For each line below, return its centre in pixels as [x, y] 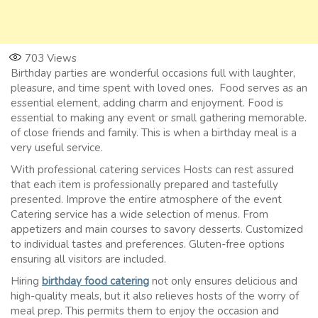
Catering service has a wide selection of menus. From [139, 214]
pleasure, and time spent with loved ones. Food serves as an [159, 88]
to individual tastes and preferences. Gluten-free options [148, 244]
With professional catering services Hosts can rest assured [152, 169]
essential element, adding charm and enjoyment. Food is [147, 103]
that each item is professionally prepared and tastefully [144, 184]
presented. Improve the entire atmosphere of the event [146, 199]
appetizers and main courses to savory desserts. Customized [157, 229]
